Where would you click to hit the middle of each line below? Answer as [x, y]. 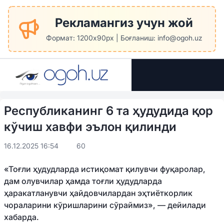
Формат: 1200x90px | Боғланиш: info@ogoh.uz [124, 38]
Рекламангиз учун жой [124, 23]
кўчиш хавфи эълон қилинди [90, 127]
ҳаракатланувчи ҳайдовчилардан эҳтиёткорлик [98, 193]
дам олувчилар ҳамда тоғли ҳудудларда [83, 181]
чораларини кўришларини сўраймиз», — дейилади [105, 205]
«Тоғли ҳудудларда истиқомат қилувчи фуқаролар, [105, 169]
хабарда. [21, 217]
